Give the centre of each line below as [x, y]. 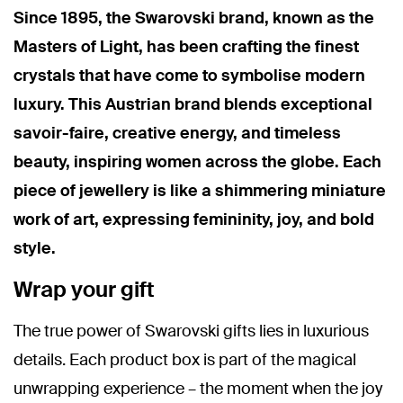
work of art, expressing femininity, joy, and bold [194, 219]
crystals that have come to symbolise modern [189, 76]
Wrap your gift [84, 289]
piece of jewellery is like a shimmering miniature [200, 191]
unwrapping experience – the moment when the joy [198, 389]
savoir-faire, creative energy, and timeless [177, 133]
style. [35, 248]
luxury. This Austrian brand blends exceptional [193, 104]
